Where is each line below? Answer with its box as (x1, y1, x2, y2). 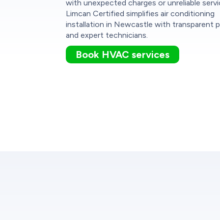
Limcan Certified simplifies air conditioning (66, 8, 215, 18)
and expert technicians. (66, 30, 148, 40)
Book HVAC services (76, 48, 170, 60)
